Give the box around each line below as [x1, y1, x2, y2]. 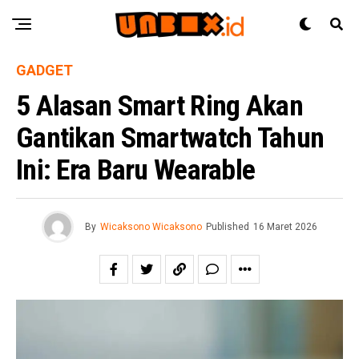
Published [206, 221, 249, 232]
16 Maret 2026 [253, 221, 317, 232]
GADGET [16, 62, 73, 79]
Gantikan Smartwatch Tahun [16, 121, 325, 155]
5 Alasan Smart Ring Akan [16, 89, 303, 123]
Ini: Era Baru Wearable [16, 153, 256, 187]
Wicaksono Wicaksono [100, 221, 202, 232]
